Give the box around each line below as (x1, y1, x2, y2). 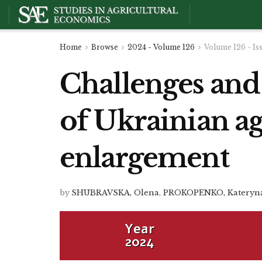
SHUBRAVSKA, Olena (71, 188, 160, 198)
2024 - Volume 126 (127, 43, 195, 51)
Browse (91, 43, 118, 51)
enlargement (60, 141, 229, 174)
